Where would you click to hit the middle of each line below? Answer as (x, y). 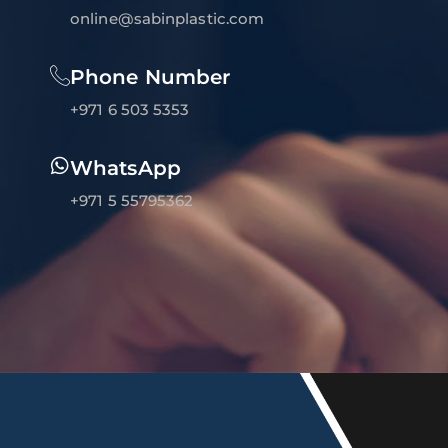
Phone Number (150, 76)
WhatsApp (125, 167)
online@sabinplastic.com (167, 18)
